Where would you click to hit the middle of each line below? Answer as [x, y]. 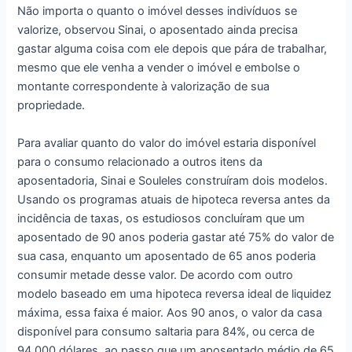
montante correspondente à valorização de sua [144, 87]
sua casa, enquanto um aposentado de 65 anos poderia [167, 256]
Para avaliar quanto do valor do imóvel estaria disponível [167, 143]
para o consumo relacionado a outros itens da [140, 161]
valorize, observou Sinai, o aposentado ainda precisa [158, 30]
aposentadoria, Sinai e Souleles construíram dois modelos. [173, 180]
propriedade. [51, 106]
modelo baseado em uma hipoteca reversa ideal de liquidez [175, 293]
